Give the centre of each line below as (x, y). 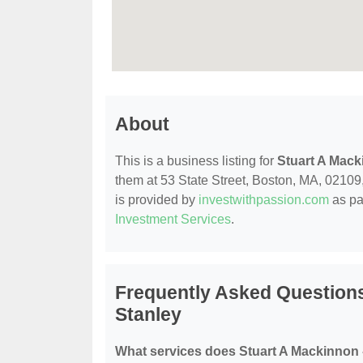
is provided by (157, 199)
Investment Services (173, 219)
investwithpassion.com (264, 199)
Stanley (148, 314)
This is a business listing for (196, 160)
